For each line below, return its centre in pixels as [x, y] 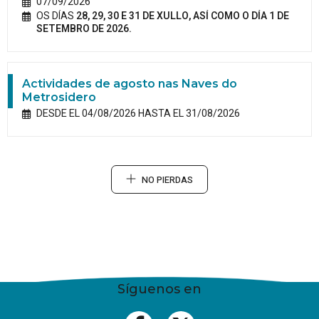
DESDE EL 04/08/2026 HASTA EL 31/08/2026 [138, 114]
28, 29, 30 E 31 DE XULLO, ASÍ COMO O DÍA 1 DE [182, 16]
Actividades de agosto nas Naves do [130, 84]
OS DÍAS [55, 16]
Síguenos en [159, 289]
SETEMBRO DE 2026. [84, 29]
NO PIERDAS [167, 181]
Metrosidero [59, 98]
